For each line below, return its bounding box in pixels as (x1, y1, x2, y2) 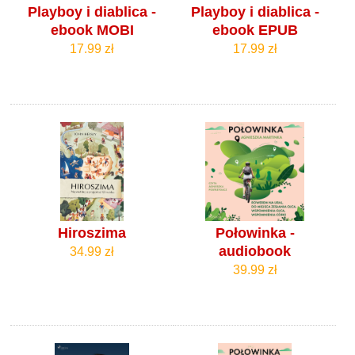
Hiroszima (58, 225, 127, 242)
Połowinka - (215, 225, 295, 242)
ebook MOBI (50, 22, 134, 39)
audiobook (219, 243, 292, 260)
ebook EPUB (212, 22, 298, 39)
